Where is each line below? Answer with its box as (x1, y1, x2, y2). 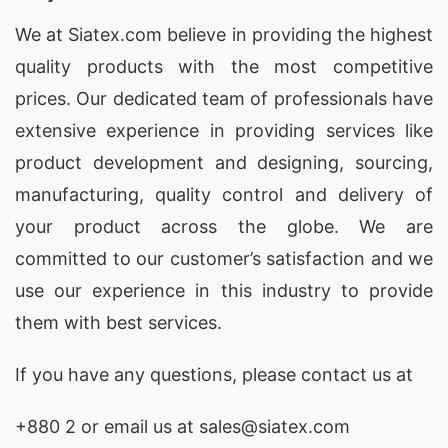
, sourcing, (339, 152, 433, 173)
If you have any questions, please (15, 364, 301, 385)
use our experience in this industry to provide (15, 280, 433, 301)
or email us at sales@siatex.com (81, 416, 350, 437)
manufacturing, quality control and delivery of (15, 184, 433, 205)
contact (301, 364, 367, 385)
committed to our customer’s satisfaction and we (15, 248, 433, 269)
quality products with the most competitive (15, 56, 433, 77)
